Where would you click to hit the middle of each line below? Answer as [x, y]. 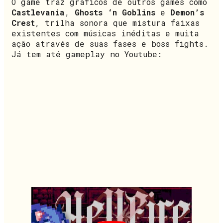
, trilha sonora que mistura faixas [117, 22]
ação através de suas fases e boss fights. [110, 43]
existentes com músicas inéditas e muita [105, 33]
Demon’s [187, 12]
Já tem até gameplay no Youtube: [87, 54]
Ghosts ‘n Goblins [115, 12]
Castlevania [38, 12]
